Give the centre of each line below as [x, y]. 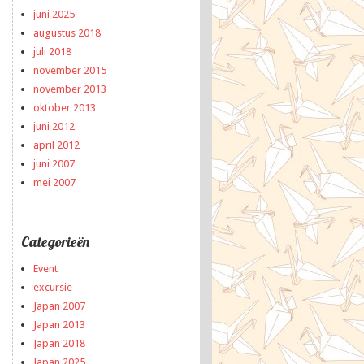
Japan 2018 [59, 343]
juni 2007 [54, 164]
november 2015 [70, 70]
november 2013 [70, 89]
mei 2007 [54, 182]
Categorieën [55, 242]
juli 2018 [52, 52]
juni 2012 [54, 126]
